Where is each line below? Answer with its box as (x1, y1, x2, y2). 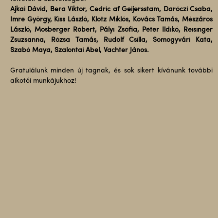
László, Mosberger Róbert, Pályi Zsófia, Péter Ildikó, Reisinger (10, 26, 213, 34)
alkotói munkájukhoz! (10, 77, 76, 85)
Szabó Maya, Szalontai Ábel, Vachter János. (10, 47, 149, 54)
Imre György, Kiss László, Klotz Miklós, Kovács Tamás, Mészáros (10, 16, 213, 23)
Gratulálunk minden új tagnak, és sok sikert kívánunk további (10, 67, 213, 74)
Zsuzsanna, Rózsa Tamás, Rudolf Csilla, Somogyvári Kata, (10, 36, 213, 44)
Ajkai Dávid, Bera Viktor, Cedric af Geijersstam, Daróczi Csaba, (10, 6, 213, 13)
